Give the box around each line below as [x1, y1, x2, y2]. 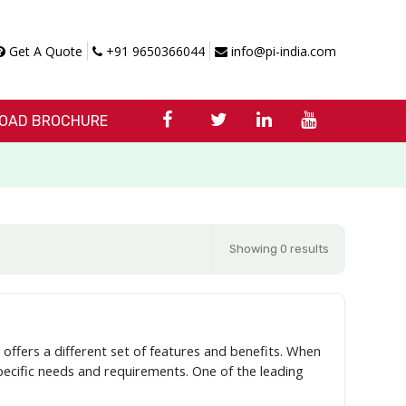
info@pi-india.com [227, 43, 336, 60]
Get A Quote [5, 43, 82, 60]
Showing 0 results [229, 242, 329, 256]
